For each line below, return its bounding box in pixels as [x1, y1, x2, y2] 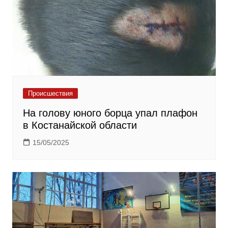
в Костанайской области [22, 120, 137, 131]
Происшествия [27, 90, 73, 98]
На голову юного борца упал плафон [22, 107, 197, 119]
